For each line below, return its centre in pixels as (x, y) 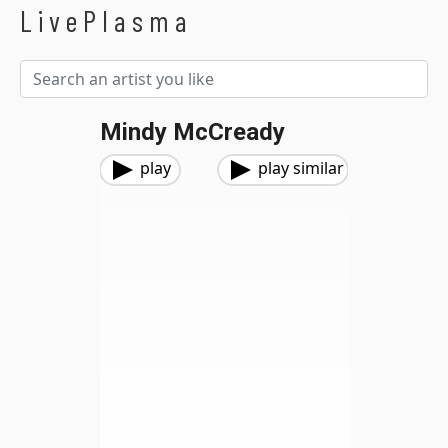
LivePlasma (106, 20)
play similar (301, 168)
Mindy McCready (192, 132)
